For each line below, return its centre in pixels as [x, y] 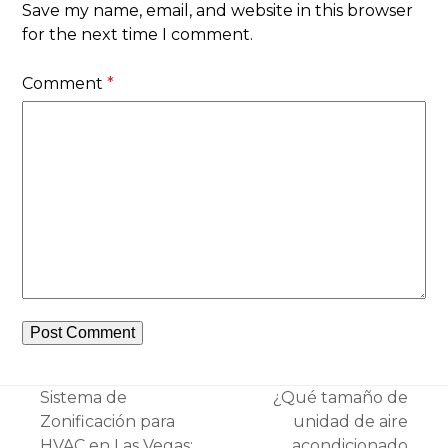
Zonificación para [107, 422]
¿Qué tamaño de [341, 398]
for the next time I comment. [138, 35]
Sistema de [83, 398]
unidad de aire [351, 422]
